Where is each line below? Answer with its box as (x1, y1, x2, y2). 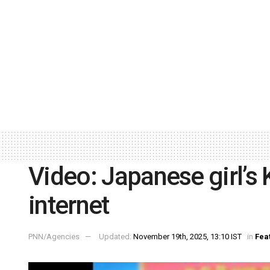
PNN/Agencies (28, 232, 80, 242)
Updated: (99, 232, 133, 242)
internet (28, 190, 109, 220)
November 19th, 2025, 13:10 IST (133, 232, 242, 242)
